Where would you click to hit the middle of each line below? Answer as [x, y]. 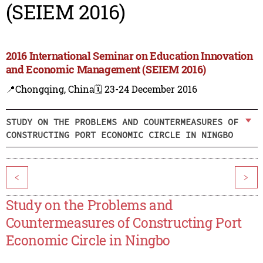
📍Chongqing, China [50, 89]
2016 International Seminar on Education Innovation [129, 56]
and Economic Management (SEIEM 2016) [106, 70]
